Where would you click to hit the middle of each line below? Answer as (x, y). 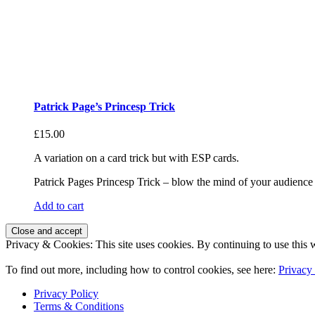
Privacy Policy (66, 294)
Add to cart (59, 206)
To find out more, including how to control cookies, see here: (142, 270)
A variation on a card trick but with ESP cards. (136, 158)
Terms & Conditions (79, 307)
